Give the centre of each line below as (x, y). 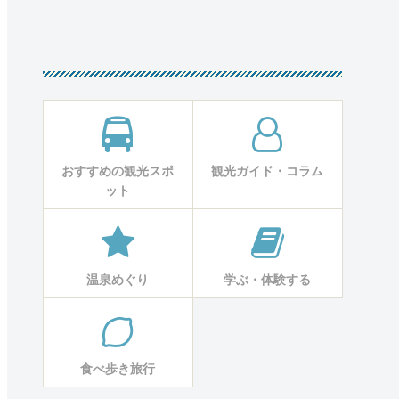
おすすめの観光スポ (118, 171)
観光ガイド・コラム (267, 171)
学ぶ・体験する (267, 279)
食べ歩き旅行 (118, 368)
